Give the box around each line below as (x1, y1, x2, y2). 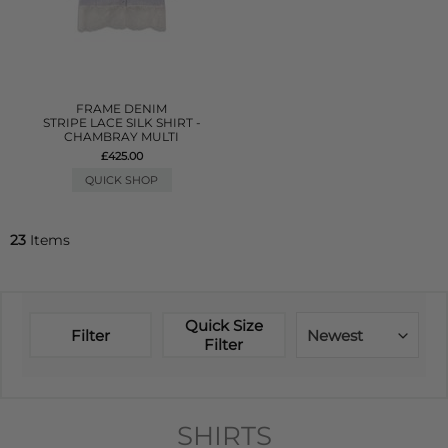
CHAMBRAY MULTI (64, 129, 180, 144)
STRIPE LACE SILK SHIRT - (42, 115, 201, 130)
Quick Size (184, 316, 263, 335)
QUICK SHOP (85, 173, 159, 187)
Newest (306, 326, 363, 345)
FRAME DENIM (76, 101, 168, 116)
